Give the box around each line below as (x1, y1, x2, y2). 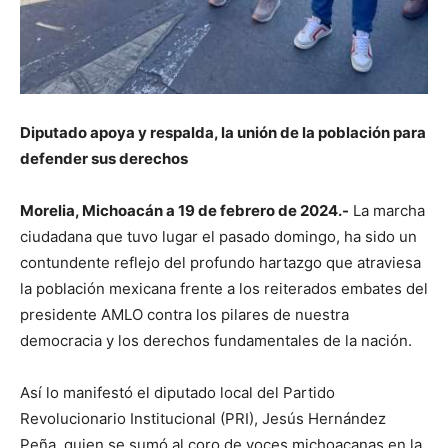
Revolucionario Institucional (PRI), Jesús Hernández (20, 408, 386, 428)
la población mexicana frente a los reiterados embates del (20, 278, 428, 298)
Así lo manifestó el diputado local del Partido (20, 382, 335, 402)
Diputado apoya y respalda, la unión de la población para (20, 122, 426, 142)
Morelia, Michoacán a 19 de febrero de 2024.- (20, 200, 349, 220)
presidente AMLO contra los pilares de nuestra (20, 304, 349, 324)
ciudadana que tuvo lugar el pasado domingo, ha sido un (20, 226, 417, 246)
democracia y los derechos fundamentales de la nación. (20, 330, 412, 350)
